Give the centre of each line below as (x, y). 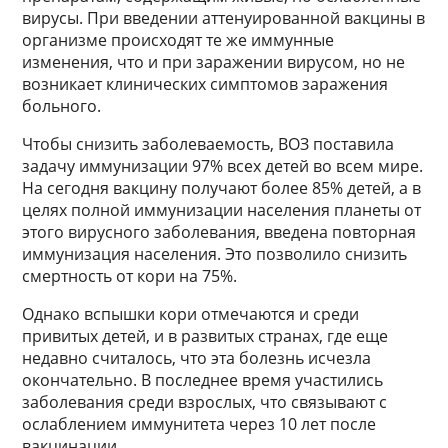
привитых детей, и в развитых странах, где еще (205, 336)
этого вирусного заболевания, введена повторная (219, 232)
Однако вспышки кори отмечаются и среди (191, 314)
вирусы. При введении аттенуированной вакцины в (224, 18)
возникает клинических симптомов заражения (205, 84)
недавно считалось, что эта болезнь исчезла (197, 358)
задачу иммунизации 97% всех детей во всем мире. (223, 166)
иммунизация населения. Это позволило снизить (215, 254)
